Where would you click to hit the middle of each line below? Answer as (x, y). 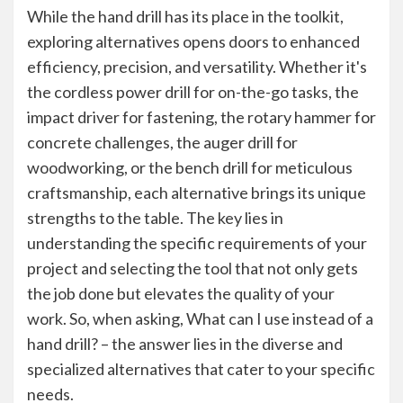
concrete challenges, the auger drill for (162, 142)
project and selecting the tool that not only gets (193, 268)
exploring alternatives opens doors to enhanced (193, 41)
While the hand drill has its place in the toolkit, (185, 16)
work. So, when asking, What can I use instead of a (200, 318)
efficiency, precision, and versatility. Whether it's (197, 67)
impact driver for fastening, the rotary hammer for (201, 117)
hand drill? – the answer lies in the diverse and (185, 344)
